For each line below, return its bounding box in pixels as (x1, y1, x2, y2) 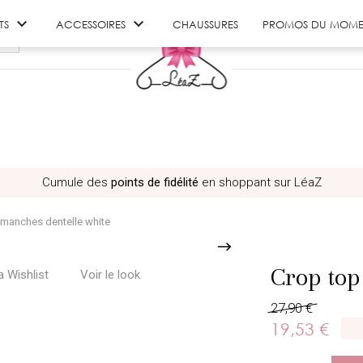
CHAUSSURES (173, 17, 238, 31)
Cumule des (41, 175, 111, 190)
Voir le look (79, 267, 140, 283)
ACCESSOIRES (56, 17, 126, 31)
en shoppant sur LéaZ (198, 175, 322, 190)
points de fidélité (110, 175, 199, 190)
